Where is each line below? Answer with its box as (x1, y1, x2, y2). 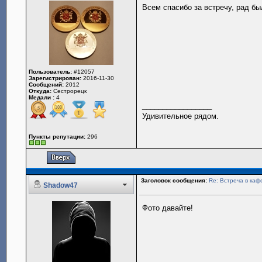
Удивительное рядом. (142, 112, 219, 120)
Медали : (29, 94, 55, 101)
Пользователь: (29, 68, 73, 75)
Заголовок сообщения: (141, 177, 208, 184)
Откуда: (29, 88, 52, 94)
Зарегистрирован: (29, 75, 82, 81)
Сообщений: (29, 81, 64, 88)
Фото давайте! (142, 204, 194, 212)
